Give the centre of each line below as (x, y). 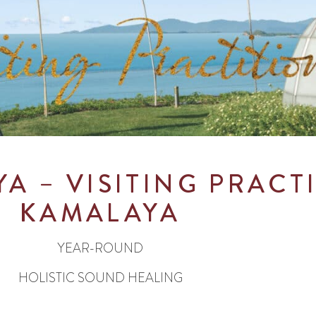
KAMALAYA (100, 213)
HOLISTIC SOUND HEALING (100, 278)
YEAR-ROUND (100, 249)
